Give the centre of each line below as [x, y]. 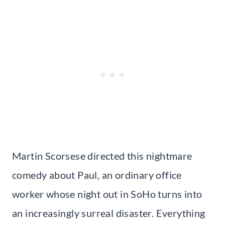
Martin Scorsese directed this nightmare [102, 156]
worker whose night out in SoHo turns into [107, 194]
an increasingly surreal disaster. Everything [109, 213]
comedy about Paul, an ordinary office [97, 175]
